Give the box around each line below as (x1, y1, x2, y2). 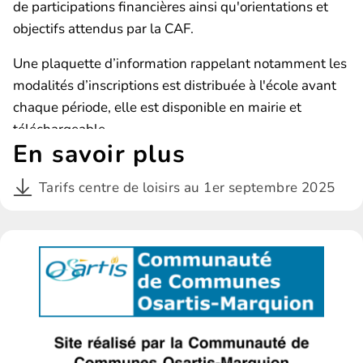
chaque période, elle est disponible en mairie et (13, 97, 301, 117)
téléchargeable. (13, 119, 109, 139)
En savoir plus (13, 137, 186, 171)
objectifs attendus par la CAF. (13, 19, 194, 38)
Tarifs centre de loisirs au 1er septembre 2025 (39, 177, 335, 197)
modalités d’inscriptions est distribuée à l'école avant (13, 75, 336, 95)
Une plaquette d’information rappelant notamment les (13, 53, 347, 73)
